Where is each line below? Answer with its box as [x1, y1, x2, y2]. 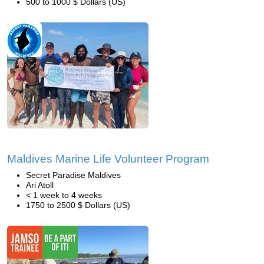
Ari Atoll [26, 180, 54, 190]
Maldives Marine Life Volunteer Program [7, 153, 209, 165]
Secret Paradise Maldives [26, 170, 121, 180]
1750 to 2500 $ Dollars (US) [26, 200, 130, 210]
